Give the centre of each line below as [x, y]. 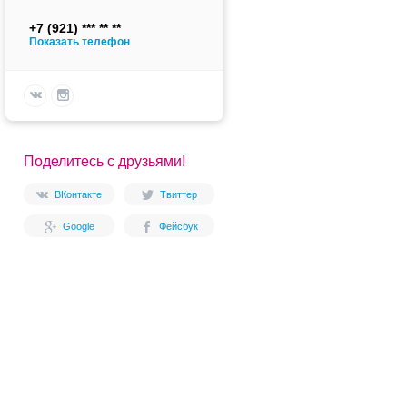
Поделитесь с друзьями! [104, 161]
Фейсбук [178, 226]
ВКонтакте [78, 194]
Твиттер [178, 194]
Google [78, 226]
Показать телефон [79, 41]
